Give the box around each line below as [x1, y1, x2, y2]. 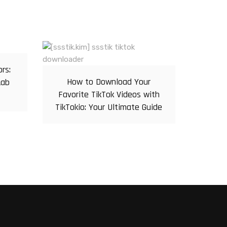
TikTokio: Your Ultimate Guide [55, 101, 163, 113]
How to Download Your [67, 76, 151, 88]
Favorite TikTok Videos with [58, 89, 160, 101]
